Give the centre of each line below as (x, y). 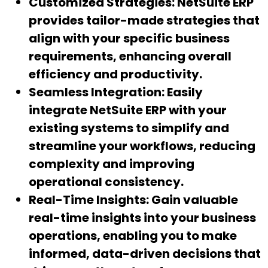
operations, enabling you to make (133, 236)
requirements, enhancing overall (130, 57)
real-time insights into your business (142, 218)
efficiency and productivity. (115, 74)
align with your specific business (129, 39)
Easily (185, 92)
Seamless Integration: (98, 92)
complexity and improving (112, 164)
